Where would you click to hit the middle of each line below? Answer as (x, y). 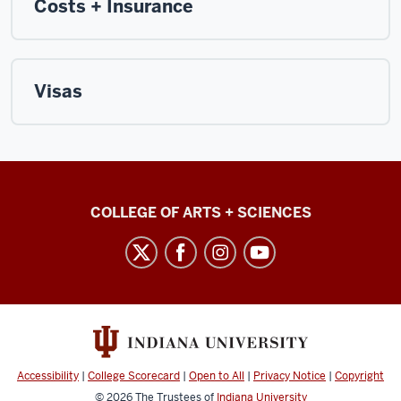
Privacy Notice (290, 376)
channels (61, 312)
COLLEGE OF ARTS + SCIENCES (200, 213)
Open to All (217, 376)
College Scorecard (134, 376)
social (43, 260)
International (85, 235)
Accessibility (48, 376)
